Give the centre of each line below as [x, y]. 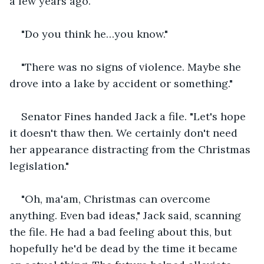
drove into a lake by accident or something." [121, 83]
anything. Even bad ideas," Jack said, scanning [127, 215]
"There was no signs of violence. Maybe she [133, 67]
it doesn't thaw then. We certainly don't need [125, 133]
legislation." [39, 166]
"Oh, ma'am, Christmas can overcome [117, 199]
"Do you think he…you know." [95, 34]
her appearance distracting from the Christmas [131, 149]
